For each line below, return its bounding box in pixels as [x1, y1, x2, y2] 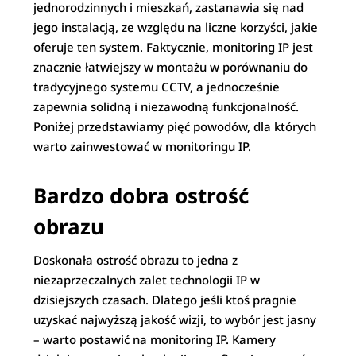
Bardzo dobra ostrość [33, 180, 250, 210]
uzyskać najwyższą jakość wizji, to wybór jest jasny [33, 311, 317, 327]
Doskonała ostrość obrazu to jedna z [33, 251, 238, 268]
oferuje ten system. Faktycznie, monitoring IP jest [33, 38, 314, 55]
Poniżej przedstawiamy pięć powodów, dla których [33, 118, 317, 134]
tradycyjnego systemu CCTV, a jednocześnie [33, 78, 281, 95]
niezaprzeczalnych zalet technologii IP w [33, 271, 261, 288]
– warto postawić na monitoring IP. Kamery [33, 331, 277, 347]
